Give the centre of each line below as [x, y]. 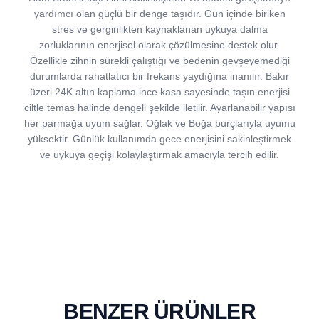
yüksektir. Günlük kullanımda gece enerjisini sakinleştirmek [159, 139]
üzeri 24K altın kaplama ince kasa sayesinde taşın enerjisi [159, 92]
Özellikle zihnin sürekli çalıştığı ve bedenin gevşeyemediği [159, 61]
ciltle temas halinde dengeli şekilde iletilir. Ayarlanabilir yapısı [159, 108]
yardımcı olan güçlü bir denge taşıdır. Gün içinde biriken [159, 14]
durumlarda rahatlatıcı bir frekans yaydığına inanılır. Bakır [159, 76]
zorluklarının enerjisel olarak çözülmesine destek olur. [159, 45]
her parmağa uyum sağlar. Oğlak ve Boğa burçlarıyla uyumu [159, 123]
